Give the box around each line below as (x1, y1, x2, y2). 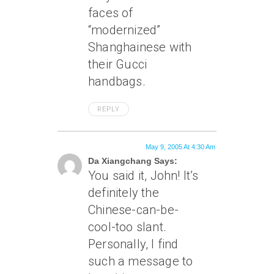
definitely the (88, 185, 159, 200)
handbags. (88, 74, 146, 89)
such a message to (88, 254, 193, 268)
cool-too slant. (88, 220, 166, 234)
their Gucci (88, 57, 147, 72)
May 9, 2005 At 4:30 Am (146, 143, 215, 150)
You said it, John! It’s (88, 168, 199, 183)
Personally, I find (88, 237, 179, 251)
